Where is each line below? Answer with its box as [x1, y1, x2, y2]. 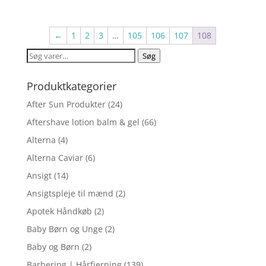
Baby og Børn [26, 240, 80, 252]
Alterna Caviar [26, 151, 83, 163]
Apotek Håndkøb [26, 205, 92, 217]
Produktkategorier [26, 78, 116, 93]
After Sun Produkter [26, 98, 106, 110]
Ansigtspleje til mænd [26, 187, 113, 199]
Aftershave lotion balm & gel [26, 116, 140, 128]
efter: [26, 62, 47, 74]
